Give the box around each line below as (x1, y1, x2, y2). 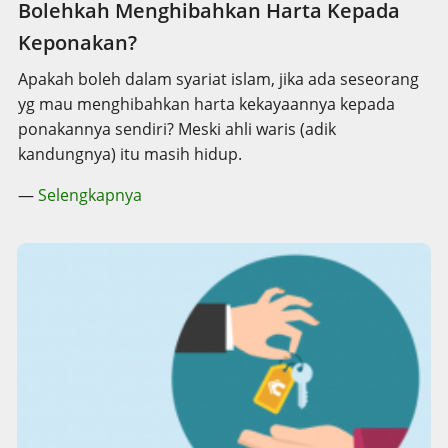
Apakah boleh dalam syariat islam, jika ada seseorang (18, 68, 419, 91)
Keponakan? (18, 29, 137, 57)
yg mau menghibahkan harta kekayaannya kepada (18, 93, 395, 116)
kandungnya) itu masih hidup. (18, 143, 242, 166)
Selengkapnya (38, 184, 142, 207)
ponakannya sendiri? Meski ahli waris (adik (18, 118, 336, 141)
